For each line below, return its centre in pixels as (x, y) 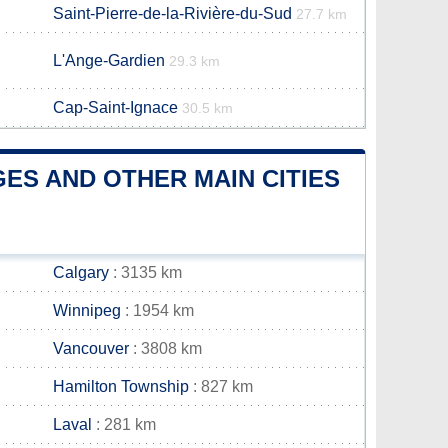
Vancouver (91, 348)
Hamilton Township (121, 386)
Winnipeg (87, 310)
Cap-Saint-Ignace (115, 107)
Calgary (81, 272)
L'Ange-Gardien (109, 60)
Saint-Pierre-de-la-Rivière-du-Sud (172, 13)
